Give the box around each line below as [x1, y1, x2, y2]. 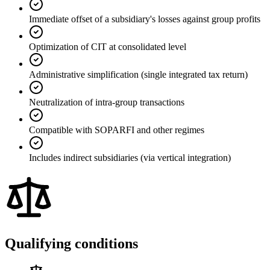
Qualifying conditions [5, 235, 138, 251]
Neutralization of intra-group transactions [29, 96, 184, 107]
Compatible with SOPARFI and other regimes [29, 124, 204, 135]
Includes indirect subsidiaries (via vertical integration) [29, 152, 231, 163]
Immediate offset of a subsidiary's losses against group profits [29, 13, 260, 24]
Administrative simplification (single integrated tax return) [29, 69, 248, 80]
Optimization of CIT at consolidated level [29, 41, 186, 52]
